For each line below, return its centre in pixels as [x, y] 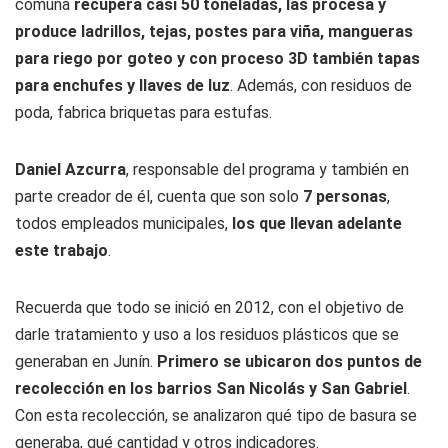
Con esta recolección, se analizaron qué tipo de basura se [216, 415]
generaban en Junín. [86, 361]
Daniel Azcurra [70, 169]
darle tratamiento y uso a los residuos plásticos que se [207, 334]
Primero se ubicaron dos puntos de [289, 361]
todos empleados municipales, [123, 223]
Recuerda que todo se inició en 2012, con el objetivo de [209, 307]
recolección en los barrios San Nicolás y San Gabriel [211, 388]
